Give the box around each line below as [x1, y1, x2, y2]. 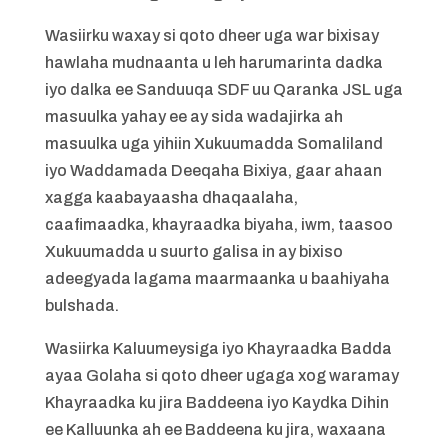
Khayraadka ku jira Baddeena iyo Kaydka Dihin [44, 394, 389, 411]
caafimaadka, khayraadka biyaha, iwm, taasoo [44, 216, 393, 233]
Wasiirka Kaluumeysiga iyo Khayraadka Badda [44, 340, 392, 357]
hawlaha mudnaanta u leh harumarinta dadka [44, 54, 383, 71]
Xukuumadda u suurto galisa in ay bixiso [44, 243, 343, 260]
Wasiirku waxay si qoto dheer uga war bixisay [44, 27, 379, 44]
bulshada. [44, 297, 119, 314]
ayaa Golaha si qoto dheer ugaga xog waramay [44, 367, 399, 384]
